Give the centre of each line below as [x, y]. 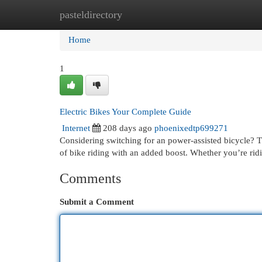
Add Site [214, 15]
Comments [90, 178]
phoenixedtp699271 [191, 128]
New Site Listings [149, 15]
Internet [76, 128]
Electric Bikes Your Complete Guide [125, 112]
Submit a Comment [97, 202]
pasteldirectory [91, 15]
